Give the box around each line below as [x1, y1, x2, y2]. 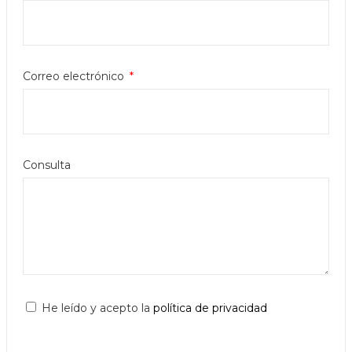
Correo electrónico [23, 69, 127, 83]
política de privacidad [153, 301, 267, 315]
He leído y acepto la [42, 301, 153, 315]
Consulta [23, 158, 71, 172]
